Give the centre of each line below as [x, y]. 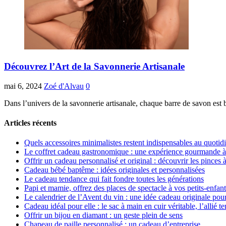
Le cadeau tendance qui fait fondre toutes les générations [114, 179]
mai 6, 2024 [23, 86]
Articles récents [30, 123]
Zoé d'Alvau [64, 86]
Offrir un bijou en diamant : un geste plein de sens [103, 215]
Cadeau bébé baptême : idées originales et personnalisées [115, 170]
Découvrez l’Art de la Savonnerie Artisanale [94, 67]
